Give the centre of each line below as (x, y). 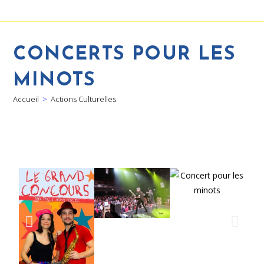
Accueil (26, 99)
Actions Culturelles (84, 99)
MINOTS (55, 81)
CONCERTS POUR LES (125, 55)
